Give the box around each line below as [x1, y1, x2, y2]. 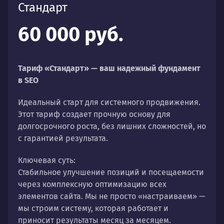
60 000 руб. [18, 22, 123, 46]
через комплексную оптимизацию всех [18, 179, 166, 189]
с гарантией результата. [18, 133, 108, 143]
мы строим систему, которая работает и [18, 203, 168, 213]
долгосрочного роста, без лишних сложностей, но [18, 121, 206, 131]
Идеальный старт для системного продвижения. [18, 97, 200, 107]
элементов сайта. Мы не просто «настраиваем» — [18, 191, 205, 201]
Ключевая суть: [18, 155, 75, 165]
